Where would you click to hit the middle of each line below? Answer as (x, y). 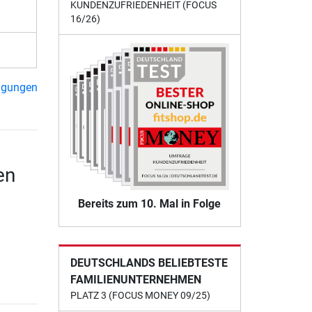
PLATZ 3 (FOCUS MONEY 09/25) (140, 296)
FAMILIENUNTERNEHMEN (135, 280)
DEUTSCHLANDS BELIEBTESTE (149, 263)
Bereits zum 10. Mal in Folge (150, 204)
